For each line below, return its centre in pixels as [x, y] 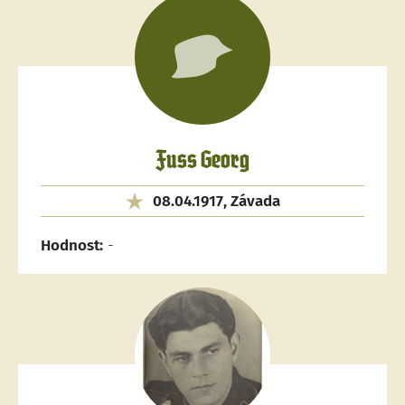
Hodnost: [72, 245]
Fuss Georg [202, 161]
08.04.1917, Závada [216, 201]
